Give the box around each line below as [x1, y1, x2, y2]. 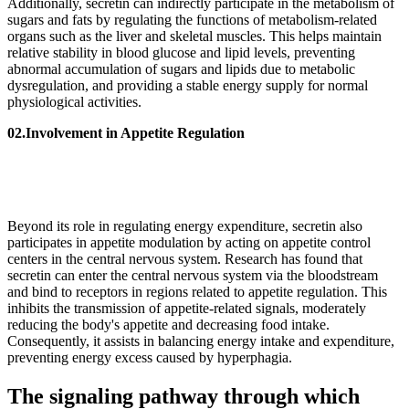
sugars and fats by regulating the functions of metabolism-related [7, 11, 377, 27]
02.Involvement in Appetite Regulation [7, 124, 245, 141]
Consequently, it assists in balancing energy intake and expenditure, [7, 332, 394, 349]
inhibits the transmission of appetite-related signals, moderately [7, 299, 366, 316]
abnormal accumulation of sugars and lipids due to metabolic [7, 60, 355, 77]
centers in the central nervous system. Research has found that [7, 250, 362, 267]
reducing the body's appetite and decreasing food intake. [7, 316, 330, 332]
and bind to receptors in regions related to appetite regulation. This [7, 283, 387, 299]
